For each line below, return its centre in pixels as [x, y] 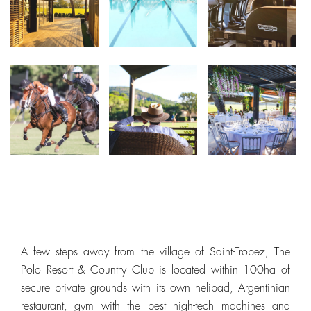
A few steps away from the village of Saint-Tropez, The [155, 252]
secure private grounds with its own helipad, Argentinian [155, 288]
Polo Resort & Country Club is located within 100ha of [155, 270]
